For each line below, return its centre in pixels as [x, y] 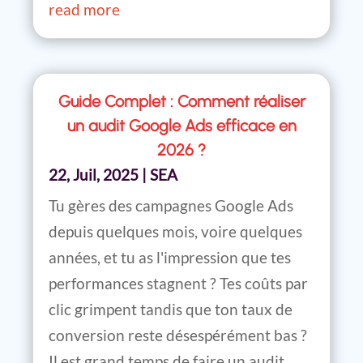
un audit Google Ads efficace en [181, 125]
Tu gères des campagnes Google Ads [171, 205]
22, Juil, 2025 [94, 174]
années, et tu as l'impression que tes [170, 257]
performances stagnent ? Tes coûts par [178, 283]
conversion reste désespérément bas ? [178, 335]
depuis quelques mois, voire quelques [175, 231]
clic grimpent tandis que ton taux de [171, 309]
